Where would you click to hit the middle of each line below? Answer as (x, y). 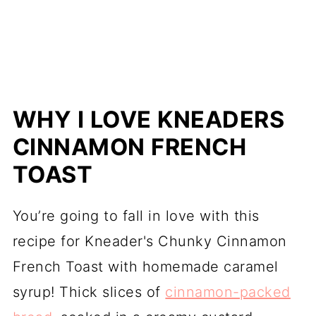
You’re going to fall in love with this (136, 216)
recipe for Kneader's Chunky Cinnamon (150, 241)
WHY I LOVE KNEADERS (148, 120)
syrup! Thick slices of (89, 292)
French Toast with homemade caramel (145, 267)
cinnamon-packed (228, 292)
